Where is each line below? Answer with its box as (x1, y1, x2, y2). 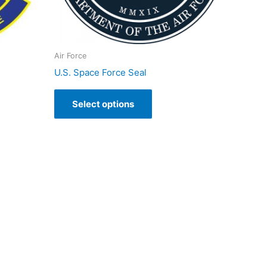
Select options (72, 98, 134, 110)
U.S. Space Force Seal (54, 67, 147, 79)
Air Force (54, 51, 86, 60)
